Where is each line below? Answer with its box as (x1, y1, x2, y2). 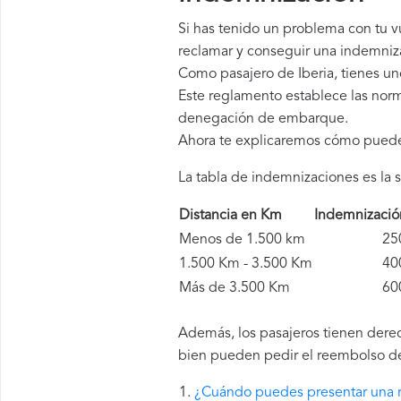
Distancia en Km (179, 209, 303, 223)
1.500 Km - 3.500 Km (179, 257, 312, 271)
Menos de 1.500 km (179, 233, 305, 247)
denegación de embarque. (178, 112, 348, 126)
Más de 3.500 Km (179, 281, 290, 295)
